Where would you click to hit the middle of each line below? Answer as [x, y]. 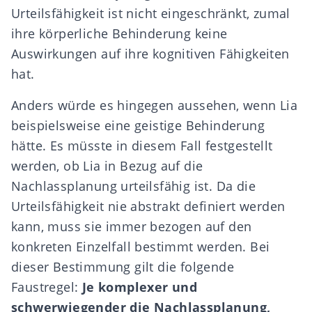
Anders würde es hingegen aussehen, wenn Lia [155, 105]
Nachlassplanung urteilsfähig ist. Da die [133, 186]
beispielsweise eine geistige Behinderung [138, 125]
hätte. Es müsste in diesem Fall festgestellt [142, 146]
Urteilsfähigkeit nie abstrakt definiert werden [148, 206]
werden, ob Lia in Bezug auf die [107, 166]
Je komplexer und [140, 287]
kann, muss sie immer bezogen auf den [132, 226]
